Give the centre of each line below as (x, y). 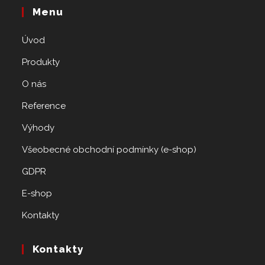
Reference (44, 106)
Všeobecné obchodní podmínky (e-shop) (109, 150)
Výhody (38, 128)
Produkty (41, 62)
